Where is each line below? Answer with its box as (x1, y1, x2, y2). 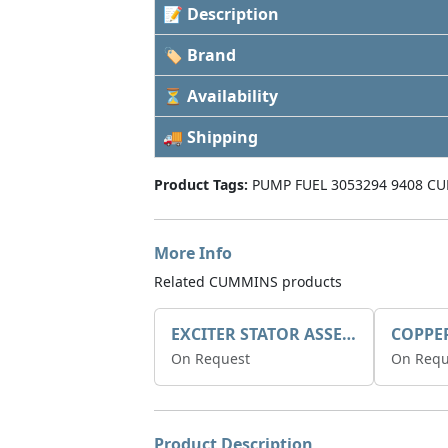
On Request (171, 349, 250, 368)
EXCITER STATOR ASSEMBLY (342, 323, 356, 345)
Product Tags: (154, 175, 248, 194)
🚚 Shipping (163, 126, 258, 148)
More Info (154, 242, 232, 264)
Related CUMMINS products (154, 272, 342, 291)
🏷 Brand (163, 44, 236, 66)
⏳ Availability (163, 85, 278, 107)
